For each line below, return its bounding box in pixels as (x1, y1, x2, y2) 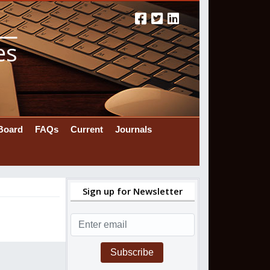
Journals (115, 124, 152, 134)
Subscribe (110, 246, 154, 257)
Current (70, 124, 103, 134)
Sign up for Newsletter (83, 184, 183, 197)
